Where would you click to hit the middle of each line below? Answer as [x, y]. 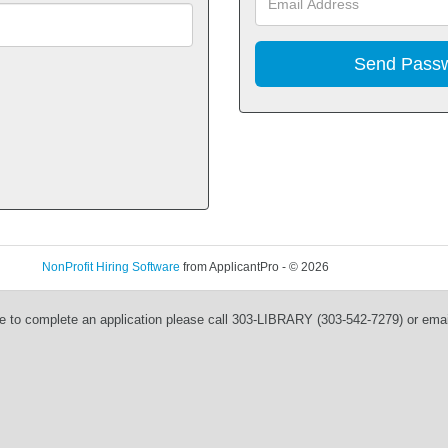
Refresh [385, 267]
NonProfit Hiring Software [110, 267]
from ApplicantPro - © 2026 [254, 267]
